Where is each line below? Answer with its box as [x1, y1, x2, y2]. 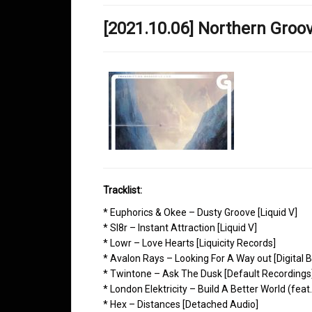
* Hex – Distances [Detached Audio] [103, 298, 258, 310]
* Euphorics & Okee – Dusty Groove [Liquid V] [103, 206, 297, 218]
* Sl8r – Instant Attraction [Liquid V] [103, 221, 257, 233]
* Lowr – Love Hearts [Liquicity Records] [103, 237, 276, 249]
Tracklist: [103, 184, 142, 196]
